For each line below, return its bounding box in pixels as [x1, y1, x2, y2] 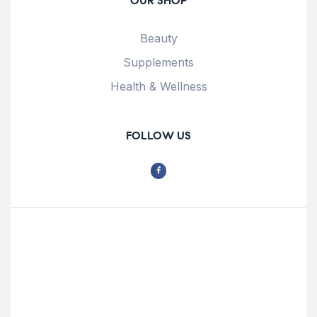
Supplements [123, 55, 194, 70]
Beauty [139, 31, 178, 46]
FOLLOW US [126, 129, 191, 143]
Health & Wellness [110, 79, 207, 94]
